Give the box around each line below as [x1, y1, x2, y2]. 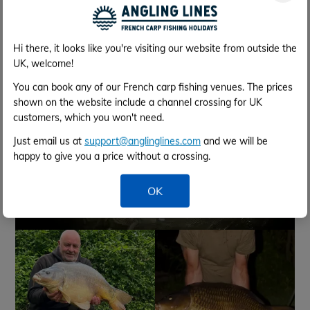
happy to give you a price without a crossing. [13, 150, 210, 163]
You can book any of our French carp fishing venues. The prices [13, 81, 293, 94]
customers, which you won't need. [13, 111, 164, 125]
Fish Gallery [15, 17, 93, 34]
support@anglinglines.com [84, 135, 201, 148]
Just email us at [13, 135, 84, 148]
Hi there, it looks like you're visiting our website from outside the [13, 42, 297, 55]
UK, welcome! [13, 57, 73, 71]
